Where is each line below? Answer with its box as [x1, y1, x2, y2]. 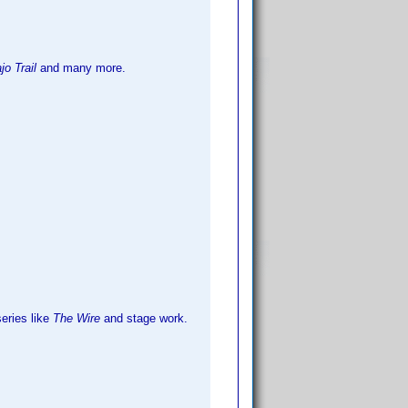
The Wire [53, 311, 100, 325]
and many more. [36, 61, 126, 75]
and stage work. [100, 311, 188, 325]
